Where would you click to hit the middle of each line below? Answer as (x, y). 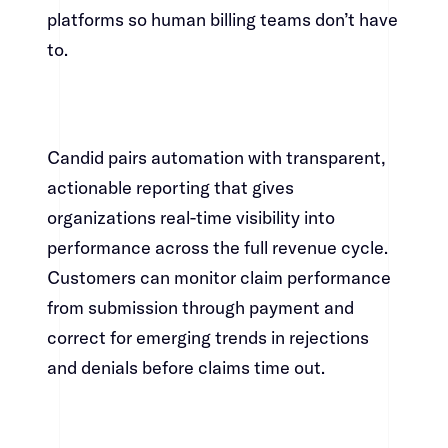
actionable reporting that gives (170, 188)
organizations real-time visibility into (190, 218)
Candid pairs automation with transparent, (215, 158)
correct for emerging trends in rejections (207, 338)
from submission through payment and (200, 308)
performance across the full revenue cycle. (217, 248)
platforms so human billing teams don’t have (222, 20)
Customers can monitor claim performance (218, 278)
